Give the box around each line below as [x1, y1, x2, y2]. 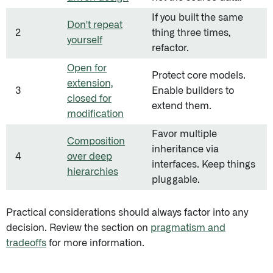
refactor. [152, 43, 189, 53]
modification [67, 109, 124, 119]
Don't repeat [67, 20, 122, 30]
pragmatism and [151, 223, 225, 233]
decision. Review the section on [6, 223, 151, 233]
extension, [67, 79, 113, 88]
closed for [67, 94, 112, 104]
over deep [67, 152, 112, 161]
